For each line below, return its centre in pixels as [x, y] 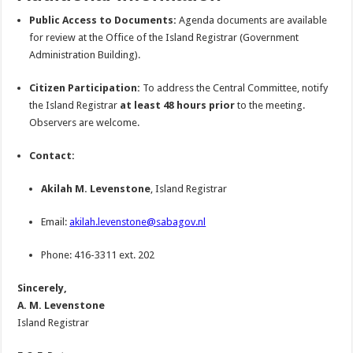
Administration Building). [85, 55]
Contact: [52, 156]
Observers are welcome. [85, 123]
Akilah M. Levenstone [96, 189]
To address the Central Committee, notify [234, 88]
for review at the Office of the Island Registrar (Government [164, 37]
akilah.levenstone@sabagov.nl [138, 222]
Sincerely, [43, 288]
